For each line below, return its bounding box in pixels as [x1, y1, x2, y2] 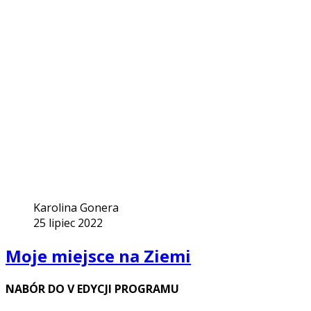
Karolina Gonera [33, 200, 119, 216]
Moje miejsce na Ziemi [6, 244, 191, 268]
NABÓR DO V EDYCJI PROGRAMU [6, 281, 179, 297]
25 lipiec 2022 [33, 215, 103, 231]
